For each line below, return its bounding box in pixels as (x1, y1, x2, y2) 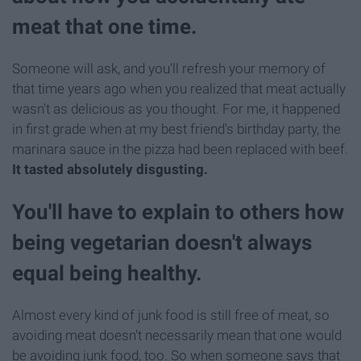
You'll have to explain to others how (12, 200, 344, 225)
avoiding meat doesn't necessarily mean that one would (12, 327, 342, 344)
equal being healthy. (12, 261, 202, 286)
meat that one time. (12, 14, 197, 39)
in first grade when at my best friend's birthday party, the (12, 120, 341, 137)
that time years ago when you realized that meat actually (12, 80, 346, 97)
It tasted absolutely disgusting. (12, 160, 208, 177)
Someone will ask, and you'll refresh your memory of (12, 60, 326, 77)
